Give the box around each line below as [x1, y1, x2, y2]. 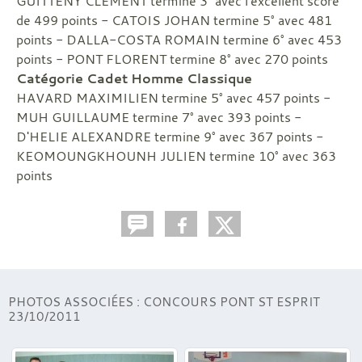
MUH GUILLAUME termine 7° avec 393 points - [16, 108, 301, 126]
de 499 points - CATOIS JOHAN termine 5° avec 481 [16, 11, 332, 29]
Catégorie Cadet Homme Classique [16, 69, 252, 87]
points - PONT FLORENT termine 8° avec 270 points [16, 50, 328, 68]
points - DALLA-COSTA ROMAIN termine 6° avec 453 [16, 31, 342, 48]
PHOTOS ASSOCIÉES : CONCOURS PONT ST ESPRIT [8, 293, 320, 309]
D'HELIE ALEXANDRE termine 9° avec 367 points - [16, 128, 323, 145]
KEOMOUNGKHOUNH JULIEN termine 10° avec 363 [16, 147, 336, 165]
